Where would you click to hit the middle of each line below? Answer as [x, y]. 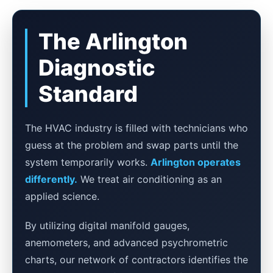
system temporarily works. [88, 162]
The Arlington [113, 41]
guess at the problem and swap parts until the [132, 145]
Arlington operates [196, 162]
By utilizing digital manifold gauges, [107, 225]
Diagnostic [97, 68]
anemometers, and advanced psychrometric [126, 243]
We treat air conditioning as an [150, 179]
